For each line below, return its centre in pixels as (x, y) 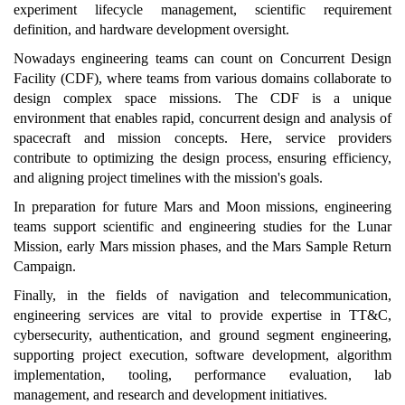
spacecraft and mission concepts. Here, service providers (202, 137)
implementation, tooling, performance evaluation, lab (202, 374)
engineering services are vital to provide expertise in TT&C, (202, 315)
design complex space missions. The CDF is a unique (202, 98)
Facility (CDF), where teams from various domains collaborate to (202, 78)
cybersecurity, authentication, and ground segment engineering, (202, 334)
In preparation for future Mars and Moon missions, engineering (202, 206)
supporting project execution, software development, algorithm (202, 354)
